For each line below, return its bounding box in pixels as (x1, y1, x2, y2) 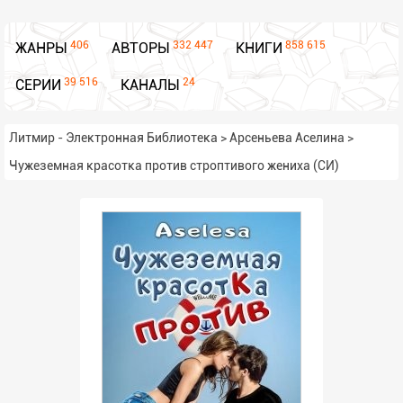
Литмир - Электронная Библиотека (9, 130, 218, 145)
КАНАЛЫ (121, 76, 180, 94)
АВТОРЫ (112, 40, 170, 57)
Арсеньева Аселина (229, 130, 345, 145)
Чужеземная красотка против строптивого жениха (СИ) (9, 158, 339, 173)
